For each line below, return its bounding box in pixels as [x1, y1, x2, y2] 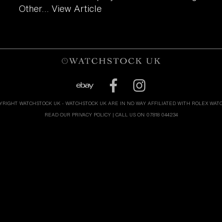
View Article [52, 1, 102, 15]
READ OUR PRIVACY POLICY [44, 111, 111, 118]
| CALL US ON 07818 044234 [111, 111, 178, 118]
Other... [19, 1, 52, 15]
